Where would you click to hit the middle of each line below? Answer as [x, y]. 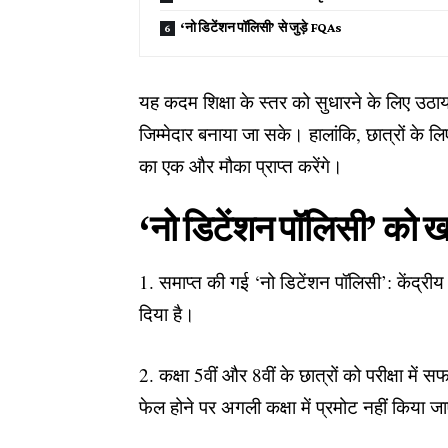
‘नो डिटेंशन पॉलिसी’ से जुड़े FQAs [261, 27]
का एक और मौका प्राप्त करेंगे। [241, 165]
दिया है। [167, 314]
